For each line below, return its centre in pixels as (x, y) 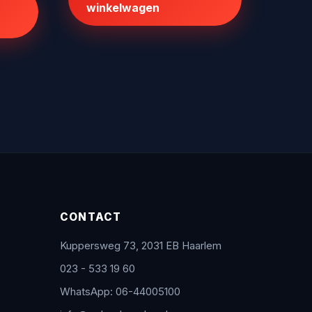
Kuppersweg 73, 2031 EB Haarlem (140, 245)
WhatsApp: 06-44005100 (120, 291)
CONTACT (91, 217)
